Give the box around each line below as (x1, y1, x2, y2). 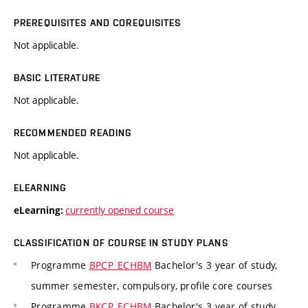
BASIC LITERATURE (14, 72, 100, 84)
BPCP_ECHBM (89, 258, 152, 272)
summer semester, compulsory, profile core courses (31, 279, 273, 293)
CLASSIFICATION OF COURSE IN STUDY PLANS (14, 237, 228, 249)
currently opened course (65, 203, 174, 217)
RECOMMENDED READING (14, 127, 133, 139)
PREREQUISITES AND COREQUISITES (14, 17, 181, 29)
